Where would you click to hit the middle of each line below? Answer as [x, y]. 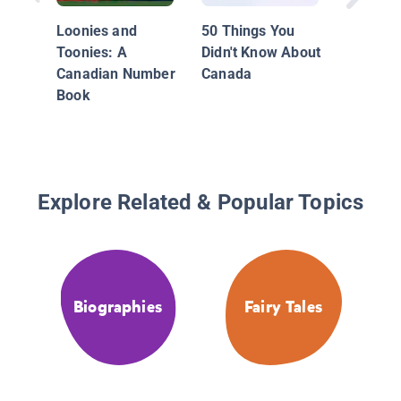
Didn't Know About [261, 52]
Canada [227, 73]
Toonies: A [92, 52]
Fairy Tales [283, 307]
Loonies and [97, 30]
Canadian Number [116, 73]
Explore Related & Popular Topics [200, 203]
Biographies [118, 307]
